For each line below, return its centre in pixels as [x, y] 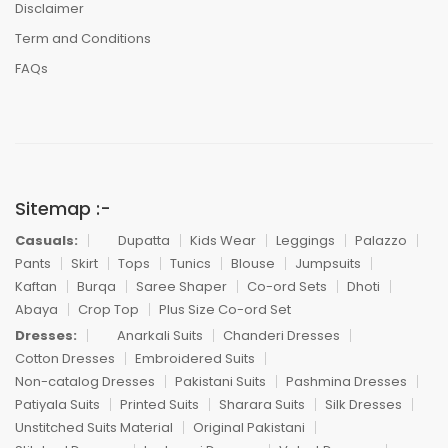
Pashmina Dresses [346, 381]
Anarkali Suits [160, 335]
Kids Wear [223, 240]
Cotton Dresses [65, 358]
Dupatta [144, 240]
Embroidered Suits [195, 358]
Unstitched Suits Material [94, 427]
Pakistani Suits [220, 381]
